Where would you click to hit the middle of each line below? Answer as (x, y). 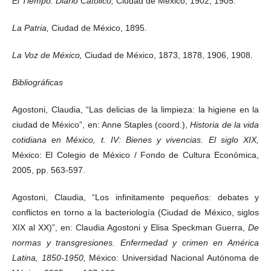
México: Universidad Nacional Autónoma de (174, 257)
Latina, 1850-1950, (51, 257)
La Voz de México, (48, 55)
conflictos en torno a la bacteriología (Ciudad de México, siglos (135, 212)
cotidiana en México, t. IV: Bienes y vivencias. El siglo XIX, (135, 139)
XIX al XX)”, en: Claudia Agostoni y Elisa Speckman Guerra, (130, 227)
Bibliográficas (38, 82)
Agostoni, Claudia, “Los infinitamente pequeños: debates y (135, 197)
